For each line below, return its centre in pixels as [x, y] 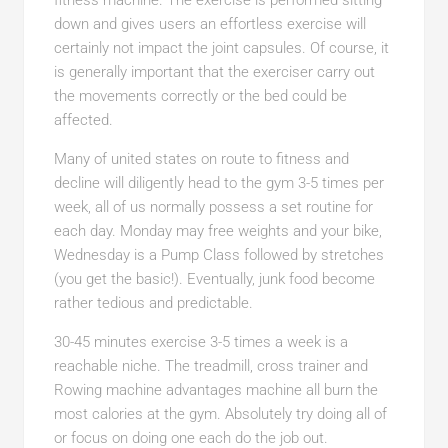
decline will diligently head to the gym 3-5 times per [218, 183]
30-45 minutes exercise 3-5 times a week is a [200, 342]
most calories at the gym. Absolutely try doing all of [220, 414]
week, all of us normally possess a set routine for [213, 207]
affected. [83, 120]
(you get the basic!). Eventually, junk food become [214, 279]
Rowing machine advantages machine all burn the [215, 390]
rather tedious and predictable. [153, 303]
